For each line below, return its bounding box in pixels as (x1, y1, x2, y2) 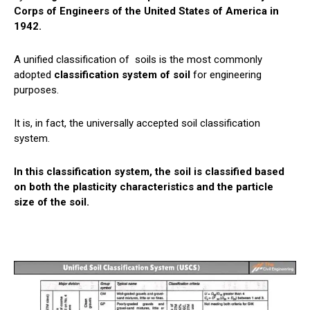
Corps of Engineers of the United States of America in (14, 4, 279, 17)
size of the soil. (14, 195, 89, 208)
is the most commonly (156, 53, 262, 66)
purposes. (14, 83, 59, 96)
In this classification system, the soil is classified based (14, 165, 284, 178)
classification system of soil (54, 68, 190, 81)
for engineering (190, 68, 262, 81)
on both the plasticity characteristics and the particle (14, 180, 273, 193)
